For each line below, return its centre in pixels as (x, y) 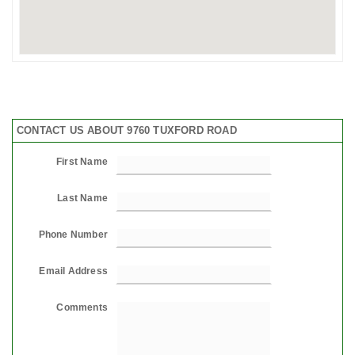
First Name (82, 161)
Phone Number (73, 234)
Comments (82, 307)
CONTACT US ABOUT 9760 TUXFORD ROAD (127, 130)
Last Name (82, 198)
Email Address (73, 271)
